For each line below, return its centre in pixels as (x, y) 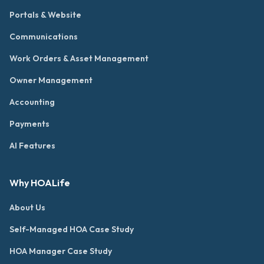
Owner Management (51, 80)
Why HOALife (40, 183)
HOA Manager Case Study (61, 251)
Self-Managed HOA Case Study (72, 230)
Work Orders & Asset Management (79, 59)
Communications (44, 37)
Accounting (32, 102)
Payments (29, 124)
